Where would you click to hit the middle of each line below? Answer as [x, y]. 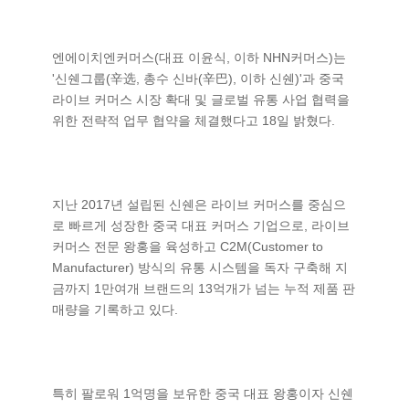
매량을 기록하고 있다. [115, 309]
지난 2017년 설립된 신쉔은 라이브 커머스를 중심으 [199, 204]
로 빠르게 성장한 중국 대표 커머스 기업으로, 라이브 [201, 225]
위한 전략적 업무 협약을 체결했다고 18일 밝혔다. [194, 121]
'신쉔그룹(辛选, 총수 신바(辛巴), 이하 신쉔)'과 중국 [198, 79]
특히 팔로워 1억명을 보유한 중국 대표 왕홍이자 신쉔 [203, 393]
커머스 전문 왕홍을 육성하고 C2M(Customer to [188, 246]
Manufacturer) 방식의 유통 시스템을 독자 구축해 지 [200, 267]
